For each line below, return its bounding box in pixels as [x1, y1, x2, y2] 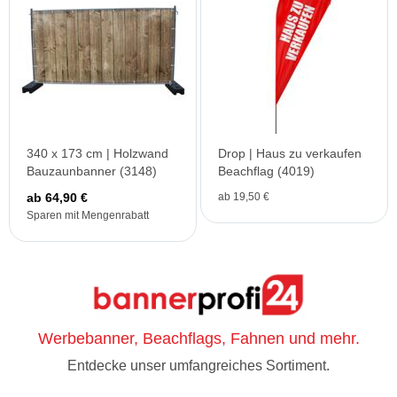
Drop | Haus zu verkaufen [218, 146, 362, 160]
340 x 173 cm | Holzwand [27, 146, 168, 160]
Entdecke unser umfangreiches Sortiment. [67, 358, 330, 374]
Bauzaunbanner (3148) [27, 164, 157, 178]
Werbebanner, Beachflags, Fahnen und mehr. [37, 330, 360, 348]
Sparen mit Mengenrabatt [27, 209, 149, 222]
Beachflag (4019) [218, 164, 315, 178]
